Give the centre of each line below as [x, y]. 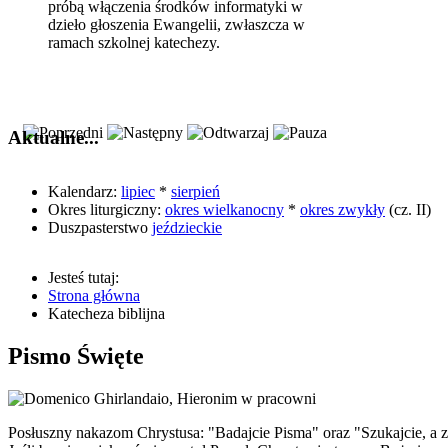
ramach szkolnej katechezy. [134, 42]
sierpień [195, 192]
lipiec [138, 192]
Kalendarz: [84, 192]
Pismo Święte [76, 356]
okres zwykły [342, 210]
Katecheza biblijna [106, 314]
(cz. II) [408, 210]
